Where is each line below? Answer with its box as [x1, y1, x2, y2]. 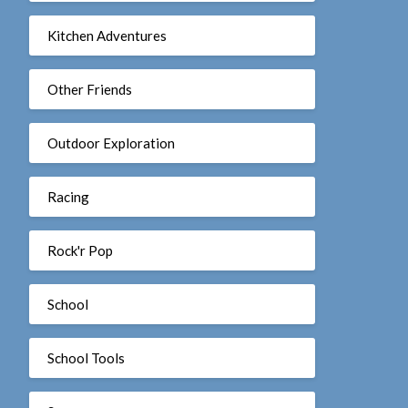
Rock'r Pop [46, 241, 113, 259]
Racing [46, 188, 89, 205]
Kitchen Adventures [46, 26, 167, 44]
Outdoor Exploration [46, 134, 175, 151]
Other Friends [46, 80, 132, 97]
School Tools [46, 349, 125, 366]
